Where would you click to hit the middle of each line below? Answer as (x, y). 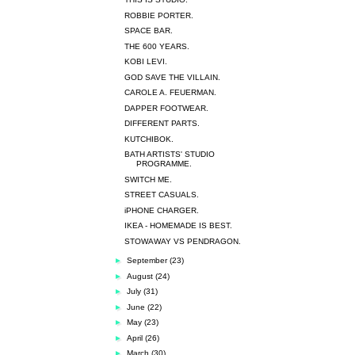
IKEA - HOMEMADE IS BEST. (178, 225)
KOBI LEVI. (146, 61)
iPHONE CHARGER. (162, 210)
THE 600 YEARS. (157, 46)
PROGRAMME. (164, 164)
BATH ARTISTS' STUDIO (170, 154)
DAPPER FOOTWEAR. (166, 108)
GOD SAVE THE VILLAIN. (172, 77)
